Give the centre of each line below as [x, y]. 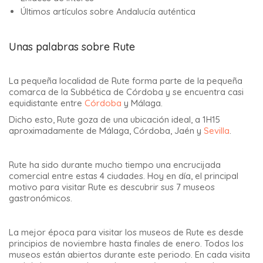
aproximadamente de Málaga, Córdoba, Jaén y [106, 131]
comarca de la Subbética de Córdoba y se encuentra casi [126, 92]
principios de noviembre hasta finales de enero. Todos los [126, 244]
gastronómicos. [41, 198]
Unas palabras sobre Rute [72, 46]
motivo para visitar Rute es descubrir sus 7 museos [112, 187]
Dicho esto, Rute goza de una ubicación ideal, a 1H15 [114, 120]
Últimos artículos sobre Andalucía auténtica [108, 11]
